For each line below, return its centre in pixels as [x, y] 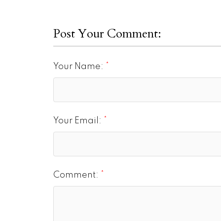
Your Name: [79, 66]
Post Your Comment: [107, 34]
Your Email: [78, 121]
